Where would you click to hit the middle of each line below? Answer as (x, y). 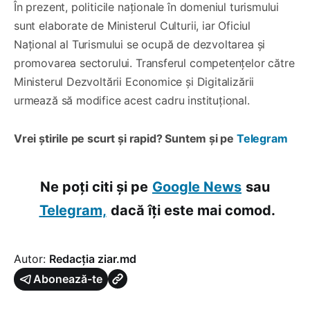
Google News (197, 186)
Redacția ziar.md (93, 258)
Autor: (31, 258)
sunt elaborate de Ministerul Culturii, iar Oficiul (133, 25)
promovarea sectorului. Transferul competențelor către (154, 63)
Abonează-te (68, 279)
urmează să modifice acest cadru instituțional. (132, 100)
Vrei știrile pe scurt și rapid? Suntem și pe (125, 138)
